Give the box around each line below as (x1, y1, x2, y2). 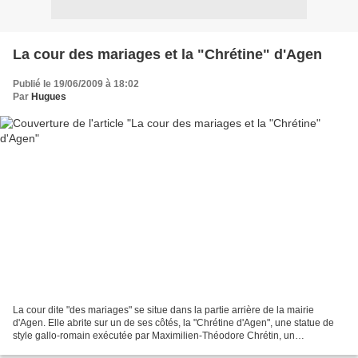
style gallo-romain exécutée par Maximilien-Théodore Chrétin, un (13, 330, 295, 342)
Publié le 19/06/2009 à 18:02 (13, 78, 139, 89)
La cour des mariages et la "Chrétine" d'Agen (13, 46, 322, 62)
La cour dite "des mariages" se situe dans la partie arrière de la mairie (13, 304, 314, 316)
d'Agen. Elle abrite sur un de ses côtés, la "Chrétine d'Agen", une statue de (13, 317, 334, 329)
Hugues (31, 90, 66, 102)
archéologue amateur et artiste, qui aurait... (13, 343, 198, 355)
